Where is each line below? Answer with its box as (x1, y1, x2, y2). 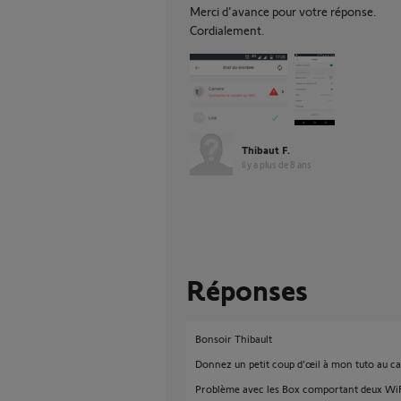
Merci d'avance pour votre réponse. (190, 4, 377, 19)
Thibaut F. (242, 143, 290, 156)
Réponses (186, 272, 308, 306)
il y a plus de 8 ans (242, 158, 311, 170)
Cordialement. (190, 22, 265, 38)
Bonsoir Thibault (195, 332, 272, 345)
